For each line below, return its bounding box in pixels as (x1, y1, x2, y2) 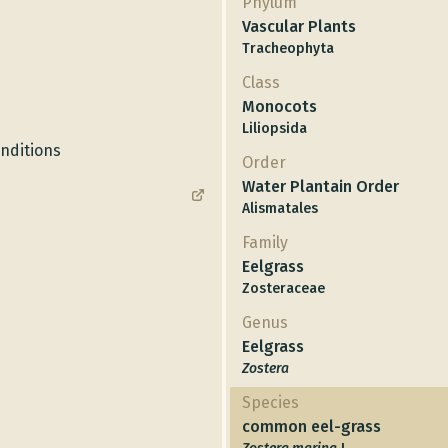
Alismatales (242, 199, 318, 217)
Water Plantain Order (242, 176, 399, 196)
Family (242, 232, 288, 252)
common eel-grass (242, 416, 381, 436)
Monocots (242, 96, 317, 116)
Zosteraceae (242, 279, 325, 297)
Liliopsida (242, 119, 307, 137)
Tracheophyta (242, 39, 334, 57)
